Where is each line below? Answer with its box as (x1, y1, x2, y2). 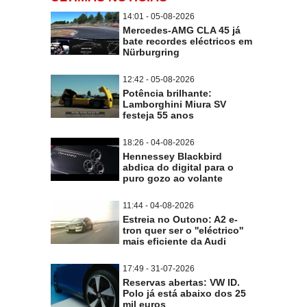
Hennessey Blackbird (123, 151, 222, 162)
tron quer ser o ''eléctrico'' (123, 225, 243, 236)
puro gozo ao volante (123, 173, 223, 184)
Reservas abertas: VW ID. (123, 277, 240, 288)
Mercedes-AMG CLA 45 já (123, 25, 241, 36)
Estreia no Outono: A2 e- (123, 214, 238, 225)
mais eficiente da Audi (123, 236, 226, 247)
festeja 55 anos (123, 110, 194, 121)
